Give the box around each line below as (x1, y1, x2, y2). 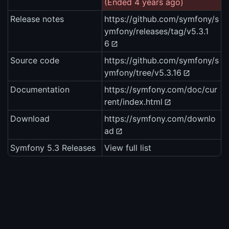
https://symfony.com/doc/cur (104, 84, 217, 95)
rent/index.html (104, 97, 163, 107)
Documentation (10, 84, 70, 95)
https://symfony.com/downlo (104, 113, 216, 124)
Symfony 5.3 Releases (10, 143, 96, 153)
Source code (10, 55, 59, 66)
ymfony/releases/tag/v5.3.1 (104, 26, 209, 37)
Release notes (10, 14, 64, 25)
